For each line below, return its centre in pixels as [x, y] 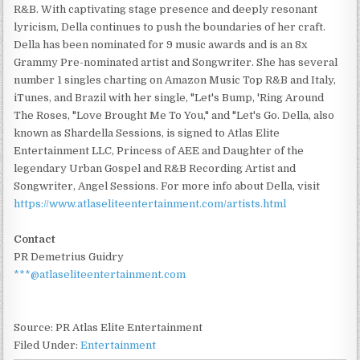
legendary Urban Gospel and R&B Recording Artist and [155, 168]
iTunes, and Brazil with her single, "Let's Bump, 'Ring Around [169, 97]
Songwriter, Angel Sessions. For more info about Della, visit [167, 186]
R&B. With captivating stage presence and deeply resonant [166, 9]
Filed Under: [47, 345]
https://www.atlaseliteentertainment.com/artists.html [150, 203]
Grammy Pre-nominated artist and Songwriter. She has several [176, 62]
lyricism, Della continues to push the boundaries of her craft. [170, 27]
